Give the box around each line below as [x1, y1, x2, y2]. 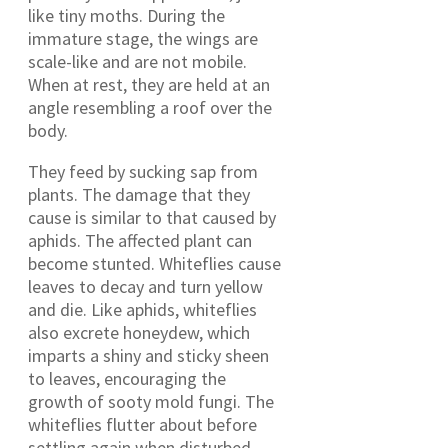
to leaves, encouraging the [28, 367, 226, 391]
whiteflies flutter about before [28, 413, 257, 437]
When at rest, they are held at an [28, 73, 270, 97]
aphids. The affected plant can [28, 229, 252, 253]
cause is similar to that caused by [28, 206, 276, 230]
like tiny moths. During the [28, 4, 225, 28]
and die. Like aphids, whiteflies [28, 298, 257, 322]
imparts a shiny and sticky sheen [28, 344, 269, 368]
